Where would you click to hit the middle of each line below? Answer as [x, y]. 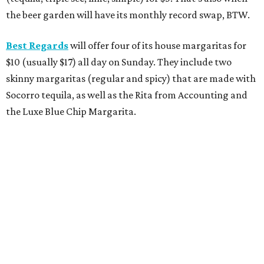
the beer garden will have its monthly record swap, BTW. [128, 14]
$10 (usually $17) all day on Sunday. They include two [119, 62]
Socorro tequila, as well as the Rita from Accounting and [127, 95]
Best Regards [37, 45]
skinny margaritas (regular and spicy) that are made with [131, 78]
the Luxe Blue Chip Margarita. [71, 111]
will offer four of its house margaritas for [157, 45]
